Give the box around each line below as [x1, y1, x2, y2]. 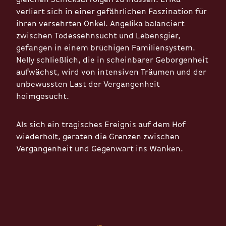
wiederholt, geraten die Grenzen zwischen [16, 133, 180, 141]
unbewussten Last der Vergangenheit [16, 80, 160, 89]
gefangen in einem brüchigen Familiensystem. [16, 44, 195, 52]
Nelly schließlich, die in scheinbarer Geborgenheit [16, 56, 208, 65]
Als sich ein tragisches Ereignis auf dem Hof [16, 121, 186, 129]
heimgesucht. [16, 92, 69, 101]
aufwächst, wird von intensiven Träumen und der [16, 68, 206, 77]
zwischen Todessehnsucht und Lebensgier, [16, 32, 181, 40]
